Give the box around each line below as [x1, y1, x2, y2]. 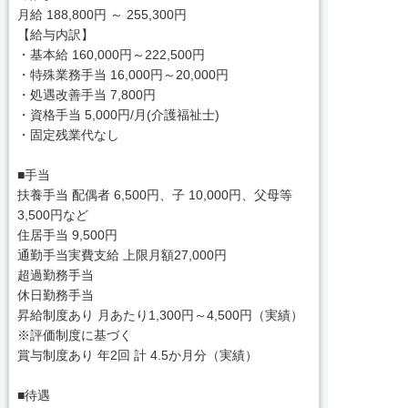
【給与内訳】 [16, 26, 94, 42]
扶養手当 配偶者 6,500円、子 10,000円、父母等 [16, 187, 292, 202]
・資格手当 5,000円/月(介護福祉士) [16, 107, 219, 122]
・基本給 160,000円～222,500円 [16, 46, 205, 62]
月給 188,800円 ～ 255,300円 [16, 6, 187, 22]
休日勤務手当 [16, 287, 94, 302]
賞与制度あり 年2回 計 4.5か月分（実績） [16, 347, 258, 362]
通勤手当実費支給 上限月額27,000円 [16, 247, 227, 262]
